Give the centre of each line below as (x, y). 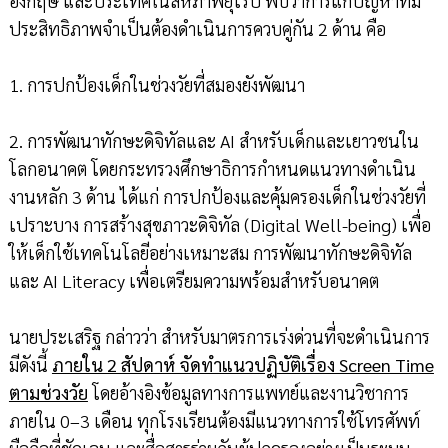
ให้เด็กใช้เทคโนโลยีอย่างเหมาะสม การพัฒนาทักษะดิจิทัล (210, 253)
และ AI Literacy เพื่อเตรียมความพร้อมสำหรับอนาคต (193, 281)
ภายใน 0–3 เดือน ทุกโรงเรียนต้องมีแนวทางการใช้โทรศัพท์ (214, 421)
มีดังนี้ (30, 365)
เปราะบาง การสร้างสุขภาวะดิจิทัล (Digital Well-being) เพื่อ (219, 225)
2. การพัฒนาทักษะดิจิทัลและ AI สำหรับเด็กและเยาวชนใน (213, 141)
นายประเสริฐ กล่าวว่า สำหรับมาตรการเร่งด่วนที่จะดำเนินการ (219, 337)
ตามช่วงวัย (48, 393)
